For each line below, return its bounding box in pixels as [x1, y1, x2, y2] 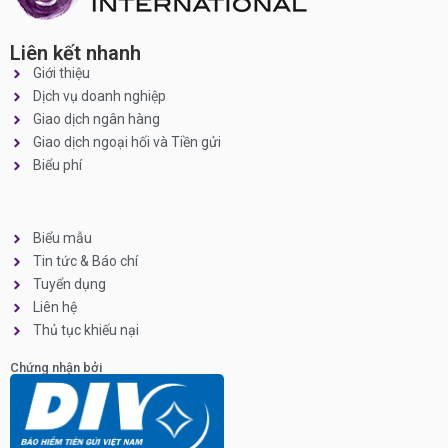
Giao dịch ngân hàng [32, 111, 160, 128]
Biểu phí [32, 157, 82, 174]
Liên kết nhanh [10, 41, 141, 66]
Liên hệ [32, 299, 77, 316]
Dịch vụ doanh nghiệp [32, 88, 166, 105]
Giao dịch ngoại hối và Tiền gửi [32, 134, 221, 151]
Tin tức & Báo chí [32, 253, 138, 270]
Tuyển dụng [32, 276, 106, 293]
